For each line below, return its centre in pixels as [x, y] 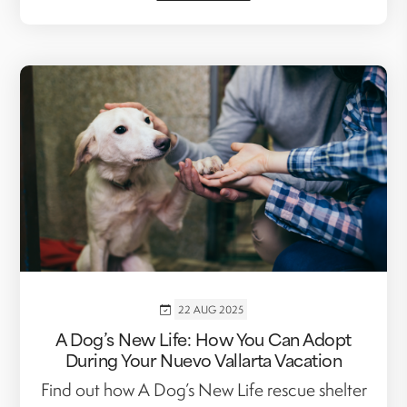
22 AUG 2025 [211, 310]
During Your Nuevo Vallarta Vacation [203, 360]
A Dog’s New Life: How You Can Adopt [203, 339]
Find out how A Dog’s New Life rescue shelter [203, 390]
